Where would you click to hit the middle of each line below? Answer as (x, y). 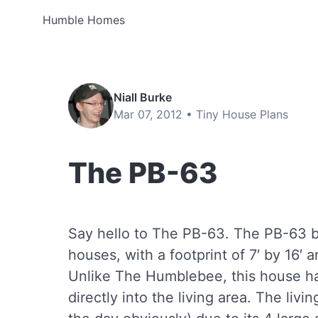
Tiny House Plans (242, 114)
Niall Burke (143, 97)
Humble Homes (84, 20)
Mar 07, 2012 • (155, 114)
